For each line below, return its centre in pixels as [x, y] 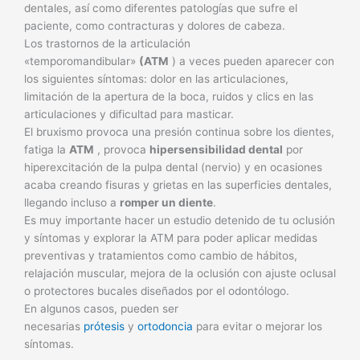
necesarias [54, 326]
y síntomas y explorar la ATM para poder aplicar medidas [171, 237]
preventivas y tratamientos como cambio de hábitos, [161, 255]
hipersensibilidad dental [216, 149]
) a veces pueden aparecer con [252, 61]
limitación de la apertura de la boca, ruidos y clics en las [169, 96]
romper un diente [166, 202]
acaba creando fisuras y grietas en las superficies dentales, [178, 184]
